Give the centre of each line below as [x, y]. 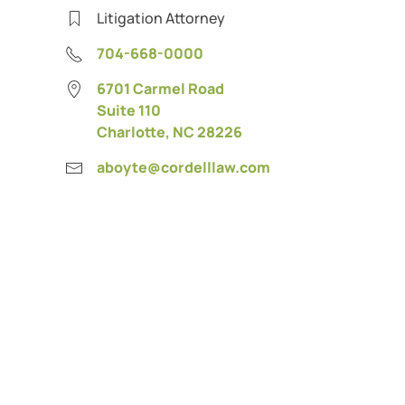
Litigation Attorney [161, 18]
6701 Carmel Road [160, 88]
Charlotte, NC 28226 [170, 132]
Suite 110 [129, 110]
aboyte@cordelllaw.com [184, 167]
